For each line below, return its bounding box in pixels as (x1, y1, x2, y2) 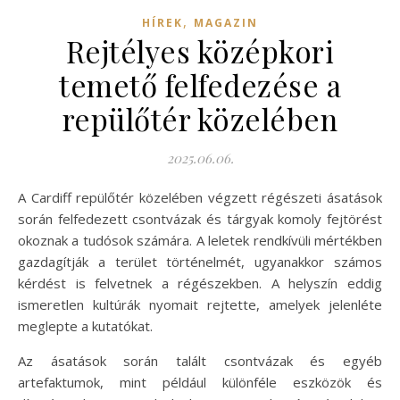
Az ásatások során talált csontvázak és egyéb (18, 351, 382, 370)
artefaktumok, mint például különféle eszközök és (18, 372, 382, 391)
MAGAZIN (194, 14, 258, 30)
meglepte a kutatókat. (18, 316, 153, 335)
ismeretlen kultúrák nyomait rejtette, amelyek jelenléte (18, 295, 382, 313)
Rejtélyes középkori (65, 30, 335, 71)
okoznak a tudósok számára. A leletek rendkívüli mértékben (18, 230, 382, 249)
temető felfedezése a (59, 64, 341, 104)
